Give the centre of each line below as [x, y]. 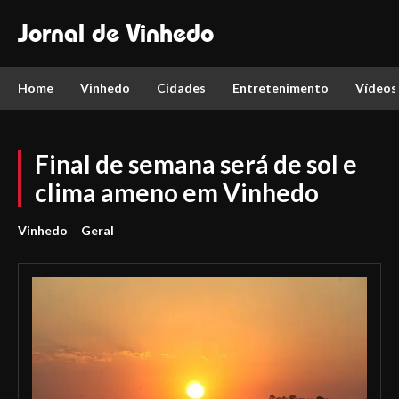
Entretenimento [281, 88]
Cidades [181, 88]
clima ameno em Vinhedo [177, 192]
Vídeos [376, 88]
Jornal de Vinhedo [116, 33]
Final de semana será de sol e [196, 164]
